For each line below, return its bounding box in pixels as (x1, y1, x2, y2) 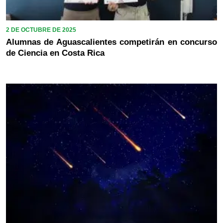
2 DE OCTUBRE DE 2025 (6, 26, 76, 34)
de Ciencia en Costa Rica (6, 48, 105, 58)
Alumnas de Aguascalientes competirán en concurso (6, 37, 217, 47)
